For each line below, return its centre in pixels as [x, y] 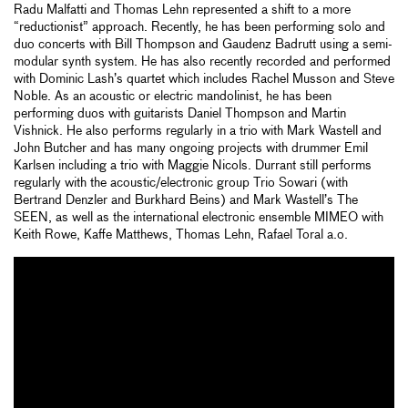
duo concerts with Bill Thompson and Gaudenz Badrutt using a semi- [203, 45]
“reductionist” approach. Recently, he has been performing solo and [199, 28]
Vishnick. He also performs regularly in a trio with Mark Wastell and [198, 132]
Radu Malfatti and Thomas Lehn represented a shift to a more [182, 10]
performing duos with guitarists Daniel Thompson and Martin [180, 114]
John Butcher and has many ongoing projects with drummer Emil [191, 149]
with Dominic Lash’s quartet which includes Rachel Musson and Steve [204, 80]
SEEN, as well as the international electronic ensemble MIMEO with [199, 218]
